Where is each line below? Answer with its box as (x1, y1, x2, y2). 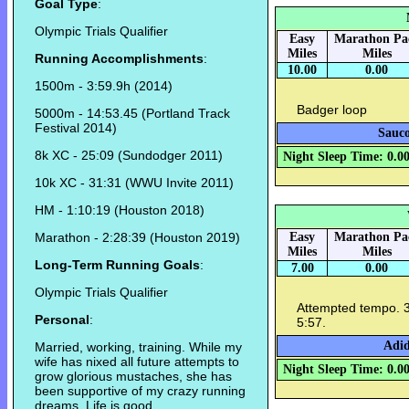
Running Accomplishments (35, 51, 204, 67)
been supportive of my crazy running (35, 383, 246, 399)
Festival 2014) (35, 121, 117, 136)
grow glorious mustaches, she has (35, 369, 232, 384)
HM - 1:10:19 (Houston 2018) (35, 203, 204, 218)
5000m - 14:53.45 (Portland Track (35, 106, 230, 121)
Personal (35, 312, 89, 328)
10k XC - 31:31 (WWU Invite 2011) (35, 175, 234, 191)
